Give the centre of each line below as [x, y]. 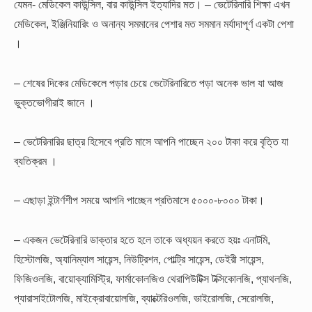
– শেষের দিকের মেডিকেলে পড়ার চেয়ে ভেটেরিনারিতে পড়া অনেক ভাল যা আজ [149, 83]
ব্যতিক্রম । [36, 161]
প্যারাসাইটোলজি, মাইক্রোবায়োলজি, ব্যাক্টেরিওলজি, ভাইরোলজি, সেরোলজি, [144, 298]
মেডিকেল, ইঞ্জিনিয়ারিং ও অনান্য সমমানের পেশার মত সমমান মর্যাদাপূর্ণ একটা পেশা [154, 24]
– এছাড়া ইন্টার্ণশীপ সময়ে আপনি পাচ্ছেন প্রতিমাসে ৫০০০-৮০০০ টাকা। [139, 200]
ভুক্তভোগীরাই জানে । [54, 102]
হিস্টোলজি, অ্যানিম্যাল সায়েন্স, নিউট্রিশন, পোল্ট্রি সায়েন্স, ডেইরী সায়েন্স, [139, 259]
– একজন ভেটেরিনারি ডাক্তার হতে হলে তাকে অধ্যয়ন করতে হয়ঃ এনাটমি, [142, 239]
